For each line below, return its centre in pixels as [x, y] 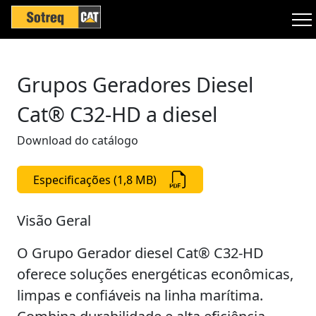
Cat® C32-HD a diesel [117, 114]
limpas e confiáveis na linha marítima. [140, 295]
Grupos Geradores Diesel [135, 84]
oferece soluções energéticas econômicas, [155, 274]
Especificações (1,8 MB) [95, 180]
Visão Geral [54, 220]
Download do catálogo [78, 140]
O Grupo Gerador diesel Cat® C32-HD [140, 253]
